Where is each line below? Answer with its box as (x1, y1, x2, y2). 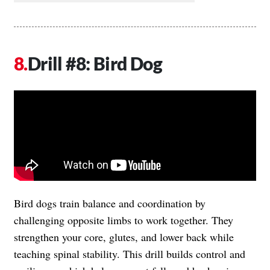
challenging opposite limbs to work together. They (14, 212, 233, 227)
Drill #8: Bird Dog (27, 52, 163, 74)
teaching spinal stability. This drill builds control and (14, 246, 245, 261)
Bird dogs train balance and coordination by (14, 195, 206, 210)
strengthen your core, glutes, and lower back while (14, 229, 234, 244)
